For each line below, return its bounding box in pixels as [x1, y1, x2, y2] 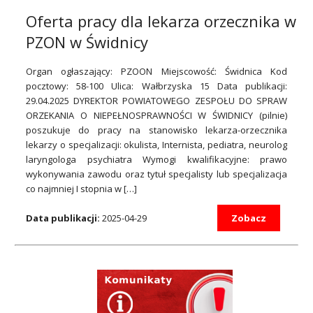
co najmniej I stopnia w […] [26, 182, 137, 195]
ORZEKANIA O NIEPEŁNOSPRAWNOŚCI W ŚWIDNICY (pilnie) [26, 108, 287, 122]
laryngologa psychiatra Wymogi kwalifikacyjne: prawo [26, 152, 287, 166]
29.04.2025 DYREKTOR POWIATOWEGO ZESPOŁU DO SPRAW [26, 94, 287, 107]
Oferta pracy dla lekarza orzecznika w [26, 10, 296, 31]
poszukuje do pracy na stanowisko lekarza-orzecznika [26, 123, 287, 136]
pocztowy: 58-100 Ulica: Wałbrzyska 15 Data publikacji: [26, 79, 287, 92]
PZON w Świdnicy [26, 31, 148, 52]
